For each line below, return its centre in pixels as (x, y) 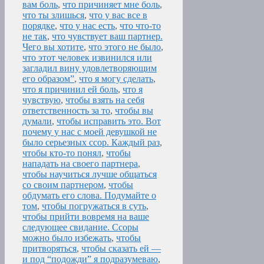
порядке (39, 26)
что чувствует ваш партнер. (107, 37)
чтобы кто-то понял (62, 153)
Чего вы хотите (53, 47)
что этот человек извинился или (87, 58)
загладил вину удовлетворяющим (90, 68)
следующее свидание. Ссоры (80, 227)
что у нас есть (87, 26)
